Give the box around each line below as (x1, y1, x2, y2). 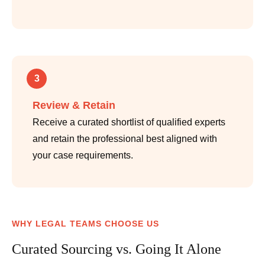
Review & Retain (33, 99, 115, 112)
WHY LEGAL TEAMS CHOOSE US (12, 219, 159, 229)
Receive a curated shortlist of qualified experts (33, 117, 225, 128)
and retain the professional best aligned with (33, 134, 217, 144)
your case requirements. (33, 150, 133, 161)
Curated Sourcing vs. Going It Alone (12, 241, 221, 257)
